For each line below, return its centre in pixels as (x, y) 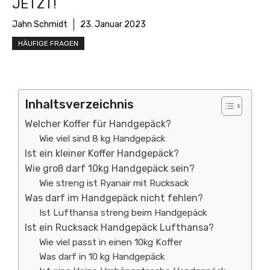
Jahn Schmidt (40, 24)
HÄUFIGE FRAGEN (48, 43)
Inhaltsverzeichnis (79, 104)
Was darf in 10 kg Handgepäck (102, 257)
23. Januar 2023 (113, 24)
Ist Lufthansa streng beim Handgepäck (123, 213)
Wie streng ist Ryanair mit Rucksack (114, 183)
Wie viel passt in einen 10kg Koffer (111, 242)
